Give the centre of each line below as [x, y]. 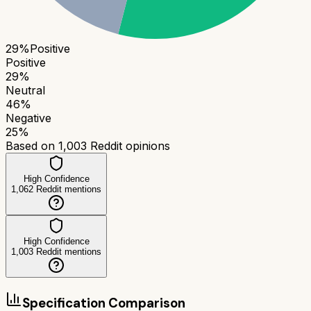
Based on [32, 145]
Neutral [25, 90]
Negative [28, 118]
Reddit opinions [128, 145]
